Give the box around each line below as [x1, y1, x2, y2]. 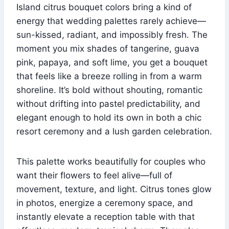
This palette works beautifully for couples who [16, 156, 205, 167]
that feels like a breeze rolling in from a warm [16, 71, 202, 82]
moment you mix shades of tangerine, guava [16, 43, 199, 54]
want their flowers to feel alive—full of [16, 170, 172, 181]
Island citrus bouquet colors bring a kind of [16, 2, 192, 13]
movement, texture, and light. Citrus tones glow [16, 184, 212, 195]
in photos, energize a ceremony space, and [16, 198, 193, 209]
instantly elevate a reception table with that [16, 212, 195, 222]
